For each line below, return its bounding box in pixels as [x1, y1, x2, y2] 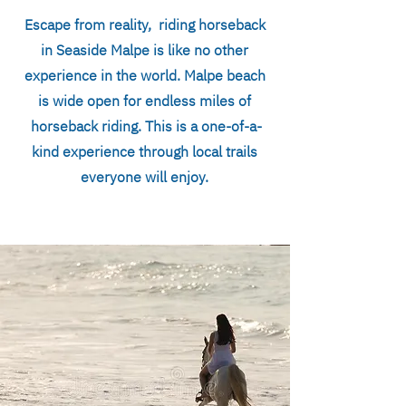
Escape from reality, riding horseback [24, 15, 266, 34]
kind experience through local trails [32, 142, 257, 160]
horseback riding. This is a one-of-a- [27, 117, 262, 135]
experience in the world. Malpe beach [24, 66, 266, 84]
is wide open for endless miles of [38, 92, 251, 110]
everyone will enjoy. [81, 168, 208, 186]
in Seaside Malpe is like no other [41, 41, 248, 59]
